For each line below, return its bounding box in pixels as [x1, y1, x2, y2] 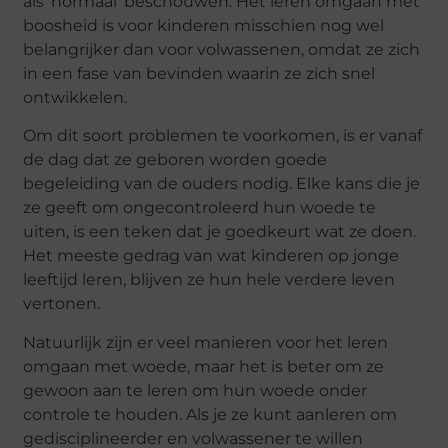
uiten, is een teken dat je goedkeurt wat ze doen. [23, 222, 417, 242]
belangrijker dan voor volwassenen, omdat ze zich [23, 39, 421, 59]
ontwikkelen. [23, 87, 128, 107]
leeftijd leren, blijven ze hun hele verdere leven [23, 270, 396, 290]
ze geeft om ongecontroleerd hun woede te [23, 198, 377, 218]
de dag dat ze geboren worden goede [23, 150, 328, 170]
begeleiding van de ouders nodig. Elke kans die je [23, 174, 421, 194]
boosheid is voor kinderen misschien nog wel [23, 15, 385, 35]
